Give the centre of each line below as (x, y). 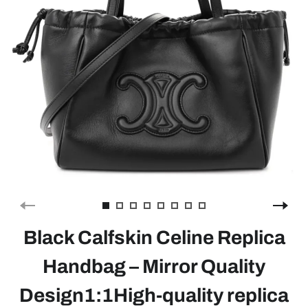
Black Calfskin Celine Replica (154, 238)
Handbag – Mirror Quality (154, 266)
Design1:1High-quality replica (154, 295)
